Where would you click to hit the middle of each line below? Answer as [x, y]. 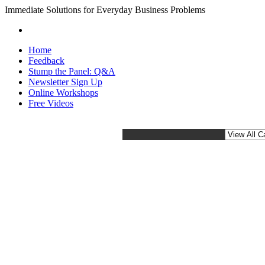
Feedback [46, 61]
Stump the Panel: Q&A [72, 71]
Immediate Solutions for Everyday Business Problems [105, 10]
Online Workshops [63, 93]
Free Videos [51, 103]
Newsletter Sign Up [65, 82]
